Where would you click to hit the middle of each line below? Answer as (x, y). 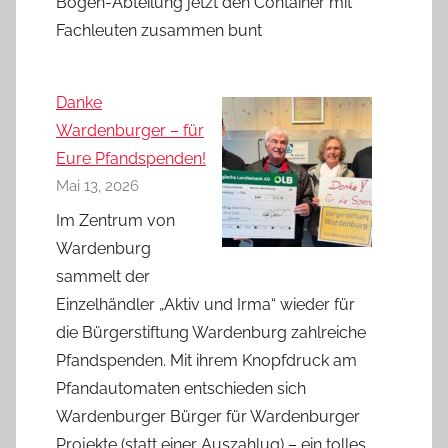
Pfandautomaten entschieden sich (181, 388)
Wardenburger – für (130, 130)
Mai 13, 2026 (97, 185)
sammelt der (103, 276)
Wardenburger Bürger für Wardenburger (208, 416)
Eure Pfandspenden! (131, 158)
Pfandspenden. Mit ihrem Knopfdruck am (206, 360)
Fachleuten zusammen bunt (161, 30)
